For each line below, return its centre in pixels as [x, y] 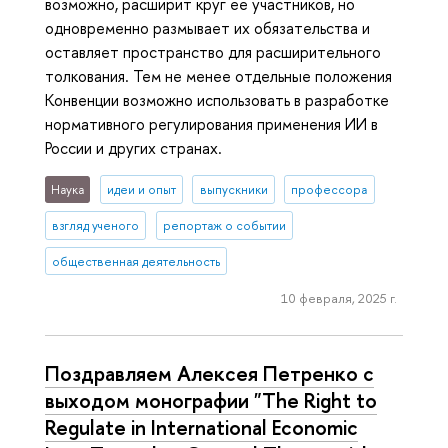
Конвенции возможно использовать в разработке [217, 99]
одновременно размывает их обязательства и [207, 27]
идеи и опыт [141, 189]
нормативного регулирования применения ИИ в [211, 123]
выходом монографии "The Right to [211, 399]
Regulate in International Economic [201, 426]
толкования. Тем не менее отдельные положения [218, 75]
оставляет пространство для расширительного [213, 51]
